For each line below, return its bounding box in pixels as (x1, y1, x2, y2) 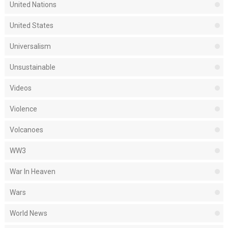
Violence (9, 105, 37, 113)
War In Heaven (9, 167, 55, 176)
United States (9, 21, 53, 30)
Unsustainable (9, 63, 55, 72)
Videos (9, 84, 32, 93)
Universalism (9, 42, 51, 51)
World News (9, 209, 47, 218)
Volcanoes (9, 126, 43, 134)
